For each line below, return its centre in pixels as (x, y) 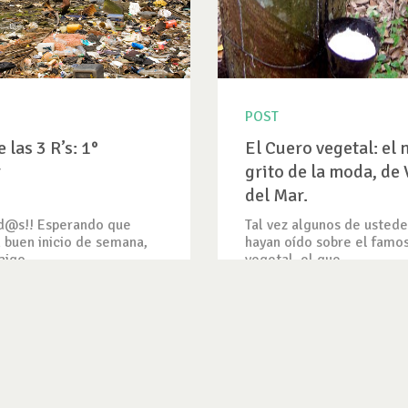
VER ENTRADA (289, 346)
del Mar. (276, 195)
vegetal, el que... (298, 260)
